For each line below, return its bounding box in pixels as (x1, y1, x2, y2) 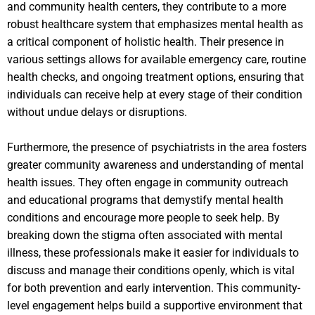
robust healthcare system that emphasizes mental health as (7, 17, 303, 31)
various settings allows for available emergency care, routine (7, 52, 306, 66)
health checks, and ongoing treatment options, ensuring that (7, 70, 304, 84)
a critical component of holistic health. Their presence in (7, 34, 284, 49)
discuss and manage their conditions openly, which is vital (7, 263, 295, 277)
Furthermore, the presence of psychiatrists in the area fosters (7, 140, 307, 154)
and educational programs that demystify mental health (7, 193, 283, 207)
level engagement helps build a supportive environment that (7, 298, 302, 312)
